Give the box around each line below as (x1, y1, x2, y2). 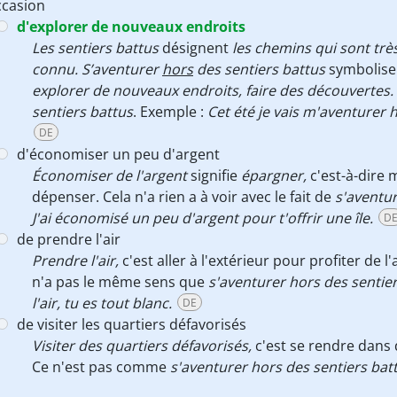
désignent (162, 38, 232, 58)
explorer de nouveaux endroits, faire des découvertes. (32, 81, 393, 100)
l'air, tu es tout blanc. (32, 293, 172, 313)
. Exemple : (133, 102, 207, 121)
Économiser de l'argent (32, 166, 187, 185)
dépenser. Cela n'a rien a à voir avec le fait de (32, 187, 335, 206)
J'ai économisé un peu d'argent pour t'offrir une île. (32, 208, 373, 228)
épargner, (241, 166, 307, 185)
